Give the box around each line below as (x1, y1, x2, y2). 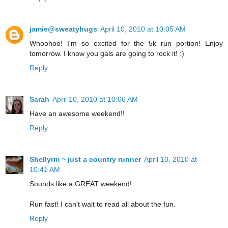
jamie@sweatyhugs (30, 25, 97, 34)
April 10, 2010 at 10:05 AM (100, 25, 186, 34)
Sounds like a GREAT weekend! (30, 180, 132, 188)
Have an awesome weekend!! (30, 109, 125, 118)
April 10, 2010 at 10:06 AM (52, 95, 138, 104)
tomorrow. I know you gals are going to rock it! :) (30, 49, 184, 58)
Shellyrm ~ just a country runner (30, 155, 141, 164)
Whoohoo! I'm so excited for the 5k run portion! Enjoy (30, 39, 223, 48)
